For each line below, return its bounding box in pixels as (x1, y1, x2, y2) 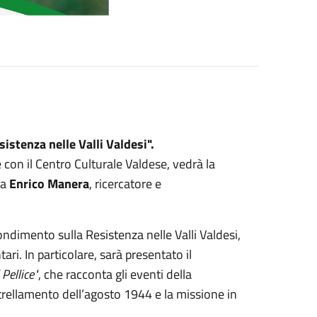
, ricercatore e (88, 174, 161, 193)
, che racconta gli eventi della (38, 265, 192, 284)
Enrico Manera (8, 174, 89, 193)
